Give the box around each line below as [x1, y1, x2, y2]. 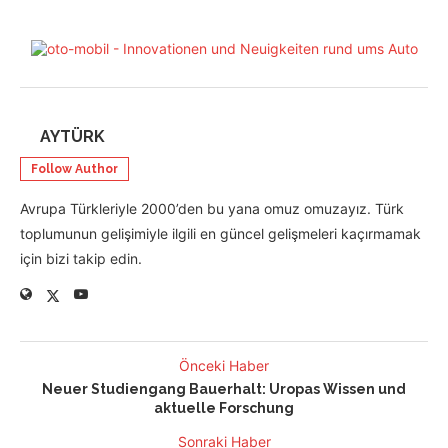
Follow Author [31, 162, 118, 177]
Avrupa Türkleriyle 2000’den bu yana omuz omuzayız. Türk [20, 200, 404, 218]
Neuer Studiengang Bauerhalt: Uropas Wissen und [42, 381, 406, 398]
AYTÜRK [40, 127, 105, 147]
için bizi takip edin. [20, 250, 142, 268]
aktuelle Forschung [154, 400, 294, 417]
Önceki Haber [179, 357, 269, 375]
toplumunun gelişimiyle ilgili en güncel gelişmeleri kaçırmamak [20, 225, 421, 243]
